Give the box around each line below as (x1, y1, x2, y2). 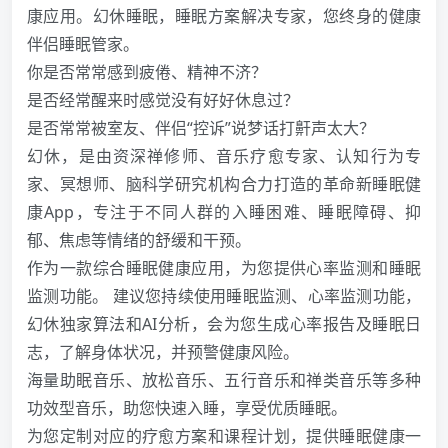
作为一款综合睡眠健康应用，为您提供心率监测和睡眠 (27, 257, 421, 280)
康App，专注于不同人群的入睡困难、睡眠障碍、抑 (27, 201, 421, 224)
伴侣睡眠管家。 (27, 33, 139, 56)
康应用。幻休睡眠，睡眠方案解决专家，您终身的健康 (27, 5, 421, 28)
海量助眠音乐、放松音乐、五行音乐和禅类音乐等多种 (27, 369, 421, 392)
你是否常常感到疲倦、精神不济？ (27, 61, 267, 84)
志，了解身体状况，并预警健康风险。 (27, 341, 299, 364)
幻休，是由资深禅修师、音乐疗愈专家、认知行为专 (27, 145, 421, 168)
